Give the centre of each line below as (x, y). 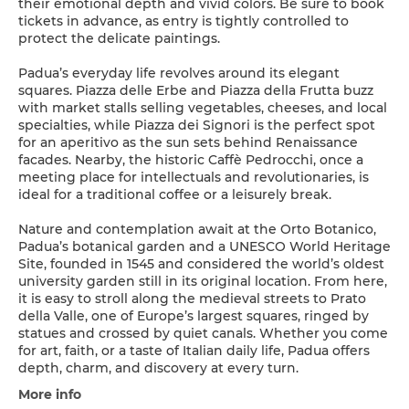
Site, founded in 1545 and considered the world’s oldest (201, 264)
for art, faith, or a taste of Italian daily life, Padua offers (194, 351)
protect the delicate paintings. (119, 39)
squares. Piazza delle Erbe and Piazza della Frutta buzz (196, 91)
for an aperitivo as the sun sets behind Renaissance (188, 143)
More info (50, 395)
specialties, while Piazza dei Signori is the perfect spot (197, 126)
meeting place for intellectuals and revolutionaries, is (194, 178)
